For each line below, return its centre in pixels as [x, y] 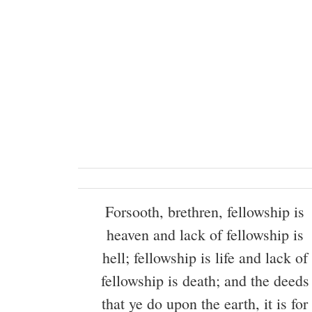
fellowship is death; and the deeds [205, 280]
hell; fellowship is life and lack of [205, 257]
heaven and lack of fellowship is [205, 234]
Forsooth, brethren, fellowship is [205, 211]
